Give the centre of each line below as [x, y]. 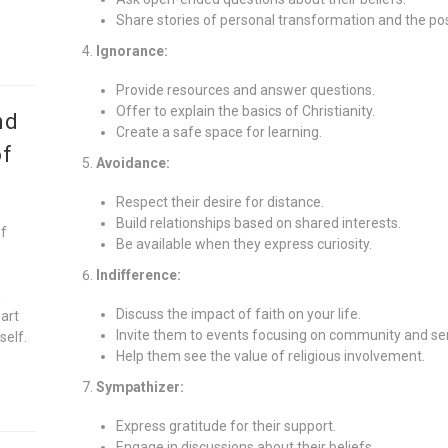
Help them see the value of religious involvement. [270, 355]
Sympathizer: [139, 386]
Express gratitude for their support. [225, 425]
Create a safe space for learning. [218, 131]
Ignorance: [131, 50]
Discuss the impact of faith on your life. [238, 313]
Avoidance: [132, 162]
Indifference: [138, 274]
